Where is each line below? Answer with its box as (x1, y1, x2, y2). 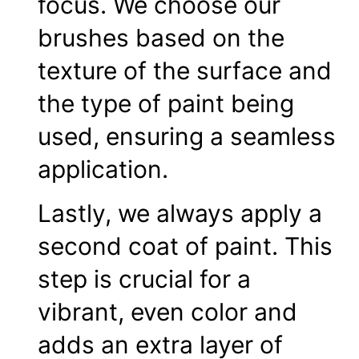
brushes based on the (38, 23, 284, 53)
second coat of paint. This (38, 232, 333, 261)
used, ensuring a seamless (38, 122, 336, 151)
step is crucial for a (38, 264, 251, 294)
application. (38, 155, 168, 184)
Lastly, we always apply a (38, 199, 322, 228)
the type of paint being (38, 89, 294, 119)
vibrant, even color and (38, 297, 297, 327)
